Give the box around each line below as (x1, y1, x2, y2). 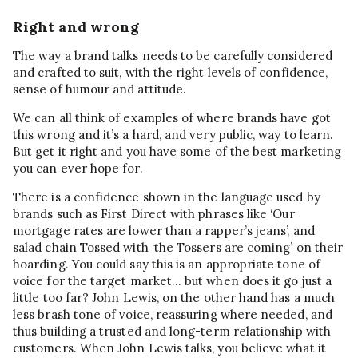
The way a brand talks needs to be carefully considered (13, 47, 332, 63)
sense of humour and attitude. (13, 81, 187, 97)
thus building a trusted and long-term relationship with (13, 323, 331, 339)
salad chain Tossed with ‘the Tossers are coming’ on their (13, 239, 344, 255)
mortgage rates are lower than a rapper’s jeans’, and (13, 222, 315, 238)
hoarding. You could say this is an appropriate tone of (13, 256, 320, 272)
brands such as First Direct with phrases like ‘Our (13, 205, 295, 221)
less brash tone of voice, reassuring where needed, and (13, 306, 332, 322)
